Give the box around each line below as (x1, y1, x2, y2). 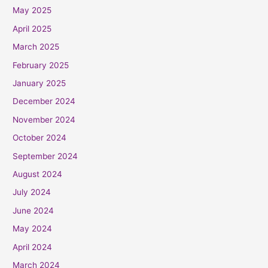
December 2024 (13, 96, 76, 106)
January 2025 (13, 78, 66, 89)
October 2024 (13, 133, 67, 143)
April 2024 (13, 242, 53, 252)
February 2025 (13, 60, 69, 70)
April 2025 (13, 23, 52, 33)
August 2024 (13, 169, 63, 179)
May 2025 (13, 5, 52, 16)
